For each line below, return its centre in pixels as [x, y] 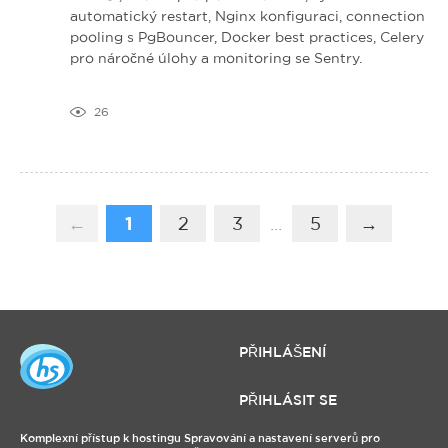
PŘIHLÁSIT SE [288, 399]
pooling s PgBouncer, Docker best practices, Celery [247, 36]
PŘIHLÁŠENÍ [282, 351]
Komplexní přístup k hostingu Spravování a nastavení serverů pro [200, 438]
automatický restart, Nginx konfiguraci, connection [247, 15]
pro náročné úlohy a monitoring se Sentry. [216, 57]
